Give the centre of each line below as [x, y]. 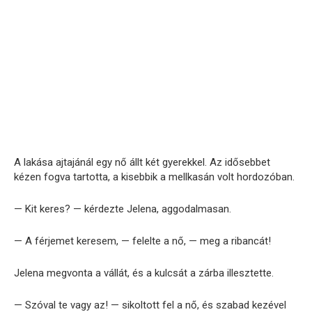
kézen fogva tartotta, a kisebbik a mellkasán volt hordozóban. [154, 177]
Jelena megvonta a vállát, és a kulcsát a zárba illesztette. [144, 273]
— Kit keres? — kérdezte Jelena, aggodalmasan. [123, 209]
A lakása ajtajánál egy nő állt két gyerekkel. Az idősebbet [142, 162]
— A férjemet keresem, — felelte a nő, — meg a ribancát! [142, 241]
